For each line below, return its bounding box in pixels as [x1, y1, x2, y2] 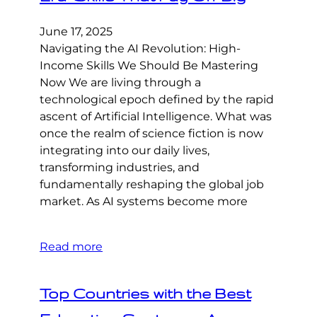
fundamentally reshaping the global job [40, 178, 264, 192]
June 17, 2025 [40, 25, 113, 39]
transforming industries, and [40, 161, 200, 175]
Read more [40, 240, 103, 254]
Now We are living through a [40, 76, 201, 90]
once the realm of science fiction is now [40, 127, 263, 141]
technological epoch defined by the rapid [40, 93, 274, 107]
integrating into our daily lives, [40, 144, 209, 158]
